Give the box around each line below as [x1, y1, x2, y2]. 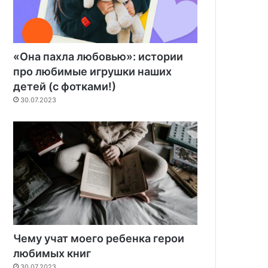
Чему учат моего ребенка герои [13, 232, 185, 245]
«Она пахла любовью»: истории [13, 50, 184, 63]
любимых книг [13, 247, 92, 260]
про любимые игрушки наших [13, 65, 172, 78]
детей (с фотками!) [13, 80, 117, 93]
